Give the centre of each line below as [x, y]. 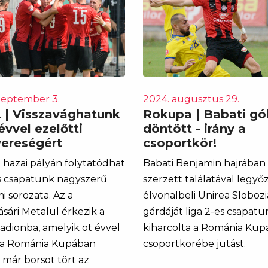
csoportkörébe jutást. [194, 243]
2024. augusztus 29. [191, 99]
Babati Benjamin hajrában [204, 163]
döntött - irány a [194, 128]
